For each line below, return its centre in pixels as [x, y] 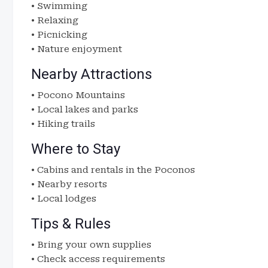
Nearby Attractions [92, 74]
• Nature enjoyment [77, 49]
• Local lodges [64, 199]
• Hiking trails [63, 124]
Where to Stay [76, 149]
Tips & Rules [71, 224]
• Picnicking [59, 35]
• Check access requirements [98, 259]
